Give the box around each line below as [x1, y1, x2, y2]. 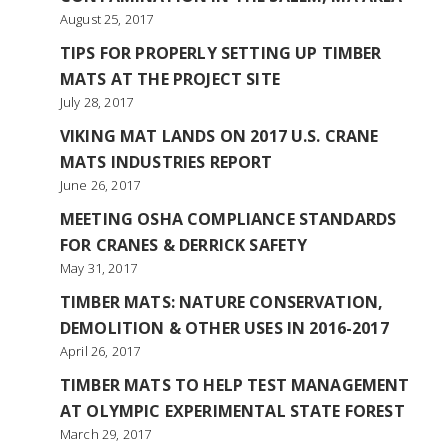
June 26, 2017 [60, 176, 141, 194]
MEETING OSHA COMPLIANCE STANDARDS [60, 208, 397, 230]
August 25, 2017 [60, 10, 154, 28]
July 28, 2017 [60, 93, 134, 111]
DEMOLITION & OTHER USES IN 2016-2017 [60, 317, 389, 339]
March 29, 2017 [60, 425, 152, 443]
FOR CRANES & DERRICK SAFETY [60, 234, 308, 256]
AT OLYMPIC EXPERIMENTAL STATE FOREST [60, 400, 405, 422]
